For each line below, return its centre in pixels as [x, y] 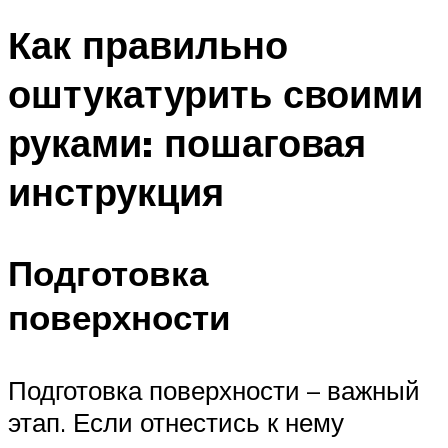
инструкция [116, 191]
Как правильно [148, 44]
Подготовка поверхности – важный [214, 389]
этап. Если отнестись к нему [176, 421]
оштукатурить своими [215, 93]
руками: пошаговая [187, 142]
